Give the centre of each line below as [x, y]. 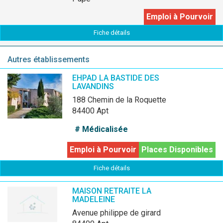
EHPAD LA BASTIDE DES [116, 78]
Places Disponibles [177, 150]
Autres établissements [49, 59]
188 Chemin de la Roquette [121, 100]
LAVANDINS [93, 86]
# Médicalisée [101, 129]
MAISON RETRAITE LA [112, 191]
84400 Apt [90, 111]
